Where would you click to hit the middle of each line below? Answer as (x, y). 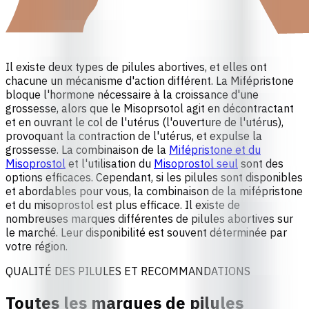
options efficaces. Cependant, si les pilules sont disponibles (154, 177)
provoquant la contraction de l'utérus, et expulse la (134, 136)
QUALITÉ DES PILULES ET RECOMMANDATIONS (128, 271)
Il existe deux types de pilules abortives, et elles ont (136, 67)
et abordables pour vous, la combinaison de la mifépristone (154, 191)
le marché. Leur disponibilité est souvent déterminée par (146, 232)
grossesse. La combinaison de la (87, 149)
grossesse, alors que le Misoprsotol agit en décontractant (150, 108)
